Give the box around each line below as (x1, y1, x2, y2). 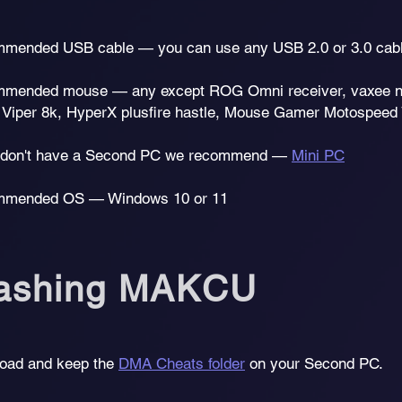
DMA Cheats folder (118, 354, 245, 372)
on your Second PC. (245, 354, 388, 372)
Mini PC (292, 146, 345, 164)
